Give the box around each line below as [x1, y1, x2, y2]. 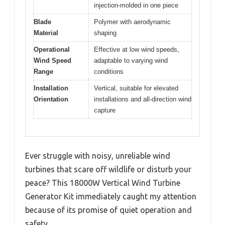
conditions [94, 67, 124, 75]
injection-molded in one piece [94, 1, 178, 9]
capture [94, 106, 116, 114]
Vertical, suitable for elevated [94, 84, 178, 92]
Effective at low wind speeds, [94, 45, 179, 53]
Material [34, 29, 58, 37]
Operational [34, 45, 70, 53]
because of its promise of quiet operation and [25, 205, 192, 215]
